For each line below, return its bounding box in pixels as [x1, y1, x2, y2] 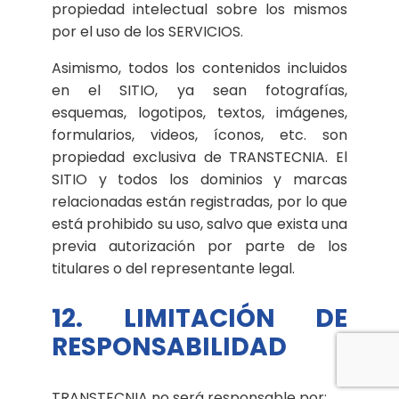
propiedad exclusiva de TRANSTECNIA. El [52, 146, 347, 167]
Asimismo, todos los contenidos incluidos [52, 57, 347, 78]
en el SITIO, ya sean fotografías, [52, 79, 347, 101]
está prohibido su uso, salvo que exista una [52, 213, 347, 234]
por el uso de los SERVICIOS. [52, 20, 243, 42]
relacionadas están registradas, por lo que [52, 191, 347, 212]
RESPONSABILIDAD [52, 329, 287, 364]
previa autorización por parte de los [52, 235, 347, 256]
